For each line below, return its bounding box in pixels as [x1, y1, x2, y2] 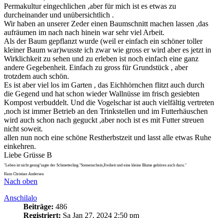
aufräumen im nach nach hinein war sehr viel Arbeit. [4, 28, 164, 36]
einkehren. [4, 142, 36, 150]
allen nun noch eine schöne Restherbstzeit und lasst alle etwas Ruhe [4, 133, 211, 142]
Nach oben [4, 177, 37, 185]
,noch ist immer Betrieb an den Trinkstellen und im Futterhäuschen [4, 107, 208, 115]
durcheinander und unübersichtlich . [4, 10, 114, 19]
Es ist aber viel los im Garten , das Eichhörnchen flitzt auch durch [4, 80, 204, 89]
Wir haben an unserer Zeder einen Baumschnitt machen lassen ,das [4, 19, 208, 28]
